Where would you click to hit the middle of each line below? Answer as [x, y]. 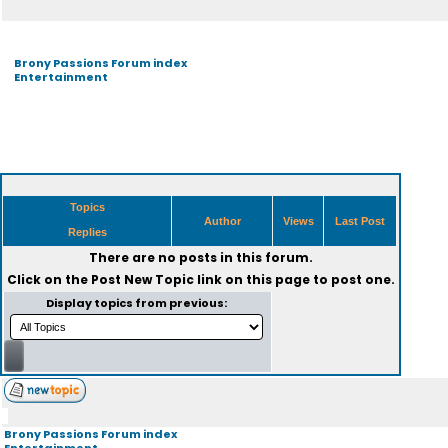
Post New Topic [142, 279]
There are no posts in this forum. [200, 257]
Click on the [48, 279]
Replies [87, 232]
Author [222, 221]
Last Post [360, 221]
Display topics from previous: [137, 303]
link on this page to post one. [294, 279]
